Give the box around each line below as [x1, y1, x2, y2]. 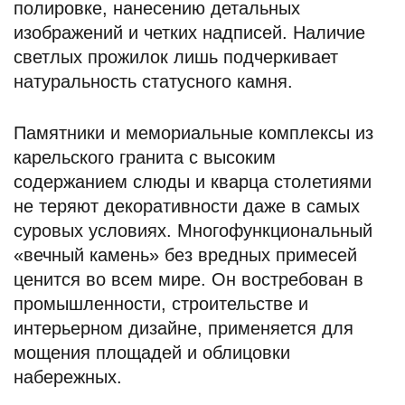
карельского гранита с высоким [14, 147, 276, 167]
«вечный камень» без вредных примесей [14, 245, 357, 265]
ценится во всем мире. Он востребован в [14, 269, 363, 289]
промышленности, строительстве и [14, 294, 308, 314]
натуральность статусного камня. [14, 71, 293, 91]
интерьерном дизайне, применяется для [14, 318, 353, 338]
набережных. [14, 367, 122, 387]
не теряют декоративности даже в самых [14, 196, 360, 216]
